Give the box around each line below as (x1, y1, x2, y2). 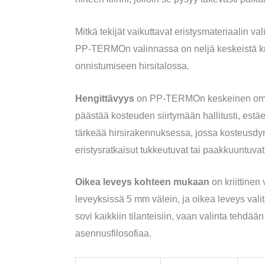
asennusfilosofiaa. (75, 228, 151, 239)
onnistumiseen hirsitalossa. (75, 60, 189, 71)
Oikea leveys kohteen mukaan (75, 177, 209, 188)
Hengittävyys (75, 93, 134, 104)
